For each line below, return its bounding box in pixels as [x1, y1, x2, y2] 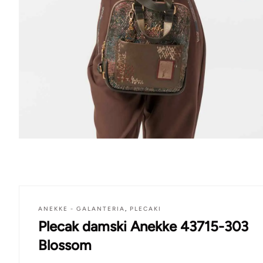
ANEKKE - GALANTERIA [38, 205, 125, 213]
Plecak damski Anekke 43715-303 [38, 218, 248, 235]
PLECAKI [130, 205, 161, 213]
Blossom [38, 237, 92, 254]
